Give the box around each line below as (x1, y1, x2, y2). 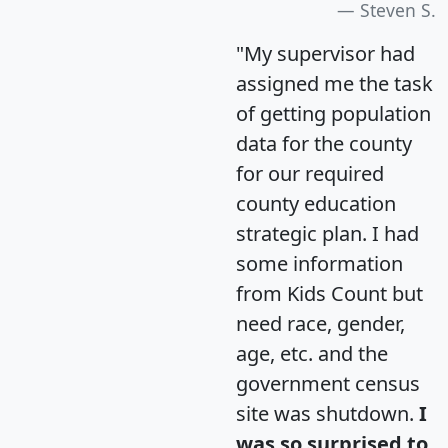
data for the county (236, 130, 412, 158)
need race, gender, (236, 310, 405, 338)
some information (236, 250, 403, 278)
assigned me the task (236, 70, 433, 98)
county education (236, 190, 396, 218)
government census (236, 370, 420, 398)
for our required (236, 160, 384, 188)
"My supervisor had (236, 40, 415, 68)
